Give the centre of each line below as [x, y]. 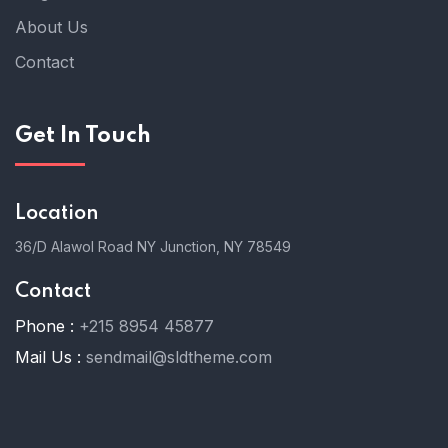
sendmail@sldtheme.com [179, 357]
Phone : [44, 326]
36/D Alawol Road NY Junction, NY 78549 [153, 246]
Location [57, 214]
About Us [51, 27]
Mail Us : [48, 357]
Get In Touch [83, 136]
